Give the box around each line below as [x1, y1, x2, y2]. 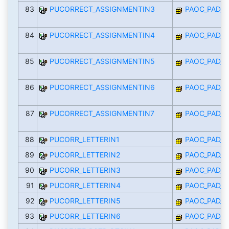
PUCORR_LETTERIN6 [49, 212, 121, 221]
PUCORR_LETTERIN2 [49, 150, 120, 159]
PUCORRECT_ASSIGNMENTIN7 [49, 109, 154, 118]
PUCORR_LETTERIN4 [49, 181, 121, 190]
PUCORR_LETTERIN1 [49, 135, 120, 144]
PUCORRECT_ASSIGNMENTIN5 [49, 57, 155, 66]
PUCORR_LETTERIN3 [49, 166, 121, 175]
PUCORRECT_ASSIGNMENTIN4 [49, 31, 155, 40]
